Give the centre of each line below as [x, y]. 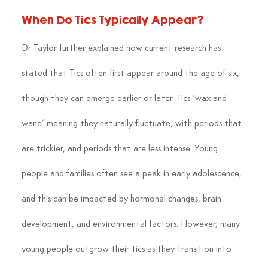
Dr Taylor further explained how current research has [122, 48]
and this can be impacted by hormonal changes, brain [122, 199]
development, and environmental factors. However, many [132, 224]
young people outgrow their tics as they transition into [127, 249]
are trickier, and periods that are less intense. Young [121, 149]
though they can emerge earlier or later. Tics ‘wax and [125, 98]
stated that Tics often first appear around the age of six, [131, 73]
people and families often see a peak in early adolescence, [133, 174]
